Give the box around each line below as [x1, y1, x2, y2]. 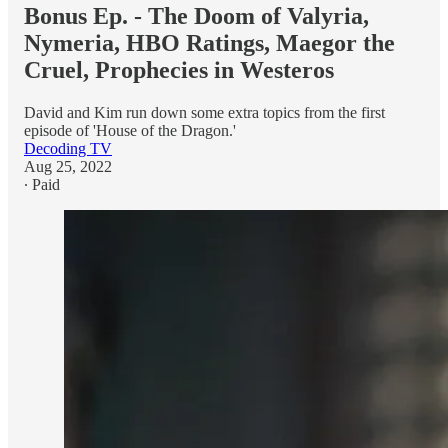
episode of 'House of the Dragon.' [24, 121, 236, 139]
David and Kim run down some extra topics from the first [24, 103, 385, 121]
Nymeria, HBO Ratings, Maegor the [24, 29, 395, 56]
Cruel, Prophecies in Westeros [24, 56, 334, 83]
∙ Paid [24, 175, 60, 193]
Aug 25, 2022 [24, 157, 112, 175]
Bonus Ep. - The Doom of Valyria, [24, 2, 369, 29]
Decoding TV [24, 139, 112, 157]
